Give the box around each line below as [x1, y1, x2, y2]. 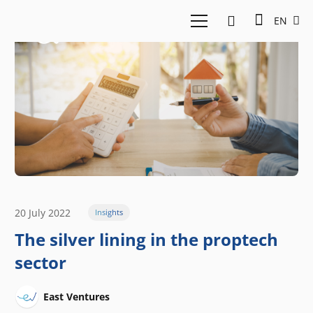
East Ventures [43, 290, 110, 304]
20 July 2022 [15, 205, 71, 219]
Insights [94, 207, 123, 218]
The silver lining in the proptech [15, 228, 278, 252]
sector [15, 251, 66, 275]
